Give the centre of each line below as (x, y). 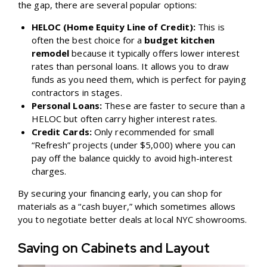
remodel (50, 53)
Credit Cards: (61, 132)
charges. (49, 171)
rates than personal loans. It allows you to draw (130, 66)
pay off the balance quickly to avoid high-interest (132, 158)
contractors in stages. (77, 93)
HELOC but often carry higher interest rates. (124, 119)
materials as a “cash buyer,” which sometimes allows (127, 207)
